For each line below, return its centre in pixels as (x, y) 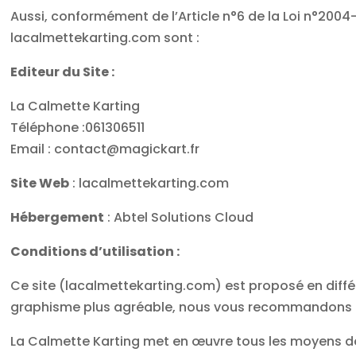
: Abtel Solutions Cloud (179, 217)
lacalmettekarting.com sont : (105, 37)
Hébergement (58, 217)
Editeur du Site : (64, 72)
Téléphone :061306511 (78, 127)
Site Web (40, 183)
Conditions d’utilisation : (95, 251)
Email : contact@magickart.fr (105, 149)
